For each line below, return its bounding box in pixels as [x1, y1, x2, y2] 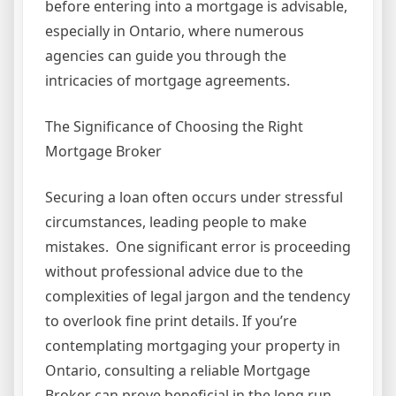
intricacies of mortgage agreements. [45, 71, 290, 91]
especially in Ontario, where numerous [45, 21, 304, 42]
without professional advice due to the [45, 262, 303, 282]
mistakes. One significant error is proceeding [45, 237, 351, 257]
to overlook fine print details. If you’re [45, 311, 297, 331]
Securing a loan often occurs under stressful [45, 187, 343, 208]
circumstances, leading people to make [45, 212, 307, 232]
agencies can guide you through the [45, 46, 286, 66]
